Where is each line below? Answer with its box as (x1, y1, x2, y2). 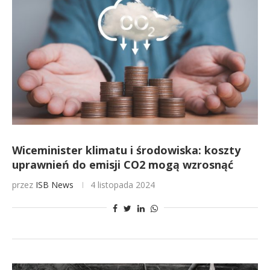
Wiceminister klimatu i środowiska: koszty (12, 143, 240, 157)
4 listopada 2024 (90, 179, 155, 190)
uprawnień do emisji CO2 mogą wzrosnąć (12, 157, 233, 172)
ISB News (36, 179, 74, 190)
